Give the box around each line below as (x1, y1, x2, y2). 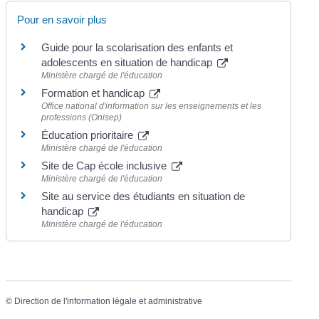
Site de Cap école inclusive (41, 159, 170, 172)
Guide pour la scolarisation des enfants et (41, 41, 234, 54)
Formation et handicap (41, 87, 148, 100)
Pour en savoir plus (17, 14, 108, 26)
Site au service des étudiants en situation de (41, 190, 246, 203)
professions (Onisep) (41, 113, 122, 123)
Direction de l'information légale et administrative (14, 296, 203, 306)
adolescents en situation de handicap (41, 56, 216, 69)
